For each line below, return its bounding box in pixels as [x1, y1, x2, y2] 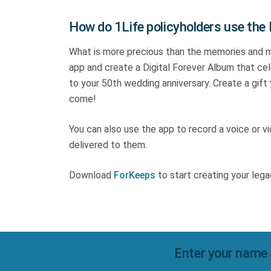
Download [69, 169, 114, 181]
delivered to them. [69, 139, 147, 151]
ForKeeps [114, 169, 155, 181]
